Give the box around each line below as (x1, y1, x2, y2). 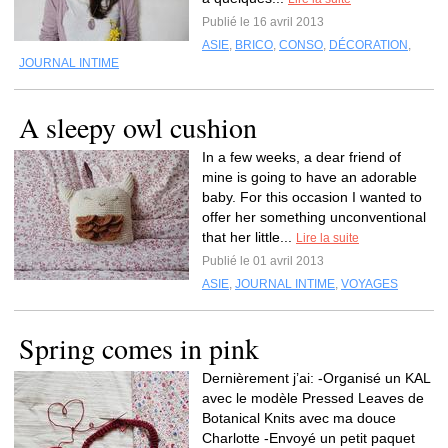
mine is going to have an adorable (202, 169, 417, 185)
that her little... (202, 229, 296, 245)
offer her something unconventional (202, 209, 426, 225)
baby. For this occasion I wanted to (202, 189, 422, 205)
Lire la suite (296, 231, 359, 245)
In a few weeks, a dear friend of (202, 149, 401, 165)
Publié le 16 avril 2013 (202, 15, 324, 29)
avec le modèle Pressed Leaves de (202, 390, 424, 406)
